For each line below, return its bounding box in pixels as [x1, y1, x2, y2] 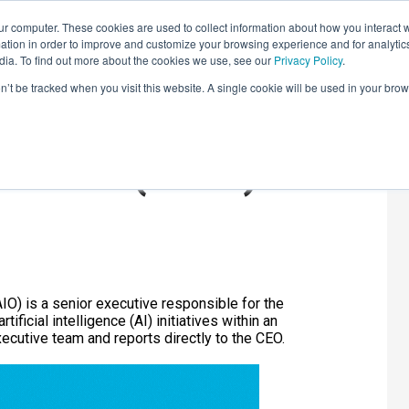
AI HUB [338, 33, 379, 47]
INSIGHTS [254, 33, 311, 47]
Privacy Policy [274, 52, 342, 68]
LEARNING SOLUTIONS [18, 33, 147, 47]
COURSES [173, 33, 227, 47]
